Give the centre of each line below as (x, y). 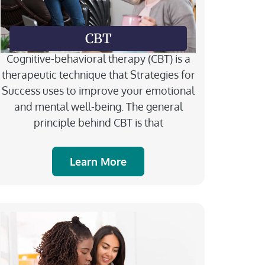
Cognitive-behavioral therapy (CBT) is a (98, 58)
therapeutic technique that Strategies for (98, 74)
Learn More (98, 161)
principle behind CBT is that (98, 122)
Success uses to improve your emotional (98, 90)
